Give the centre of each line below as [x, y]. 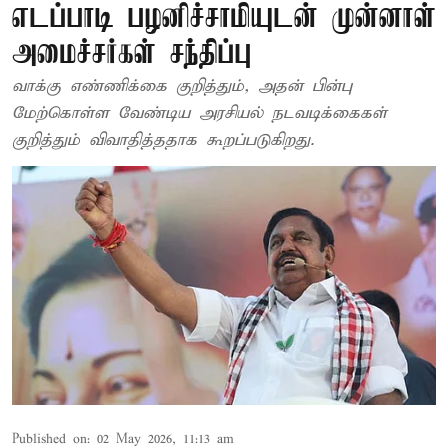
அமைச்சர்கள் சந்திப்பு [132, 54]
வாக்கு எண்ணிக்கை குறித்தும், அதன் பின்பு [182, 86]
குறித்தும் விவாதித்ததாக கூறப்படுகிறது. [163, 140]
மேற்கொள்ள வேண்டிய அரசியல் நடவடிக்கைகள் [199, 113]
